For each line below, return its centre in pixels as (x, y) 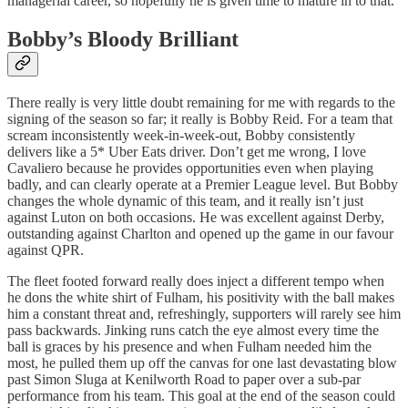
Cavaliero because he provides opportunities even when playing (190, 168)
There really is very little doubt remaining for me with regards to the (201, 103)
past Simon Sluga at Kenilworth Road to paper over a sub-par (184, 380)
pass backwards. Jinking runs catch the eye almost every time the (193, 331)
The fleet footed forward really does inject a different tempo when (196, 281)
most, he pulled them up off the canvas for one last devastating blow (202, 363)
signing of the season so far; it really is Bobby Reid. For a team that (200, 119)
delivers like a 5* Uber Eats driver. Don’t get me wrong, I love (187, 152)
